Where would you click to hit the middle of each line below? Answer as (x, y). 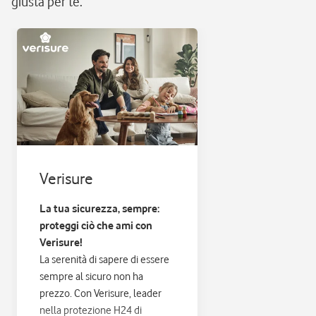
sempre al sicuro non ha (91, 276)
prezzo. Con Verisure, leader (101, 293)
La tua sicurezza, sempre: (99, 209)
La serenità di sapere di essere (104, 260)
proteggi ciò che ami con (96, 226)
